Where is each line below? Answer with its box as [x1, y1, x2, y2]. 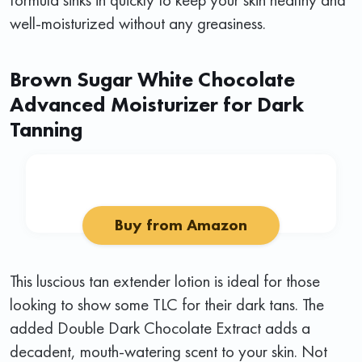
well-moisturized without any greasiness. [10, 11, 266, 34]
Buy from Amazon [115, 214, 247, 235]
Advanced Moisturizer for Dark [10, 90, 304, 118]
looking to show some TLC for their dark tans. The [10, 293, 324, 315]
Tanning [10, 115, 82, 143]
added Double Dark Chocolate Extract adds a [10, 316, 310, 339]
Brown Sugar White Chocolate [10, 65, 295, 93]
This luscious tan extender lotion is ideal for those [10, 269, 320, 292]
